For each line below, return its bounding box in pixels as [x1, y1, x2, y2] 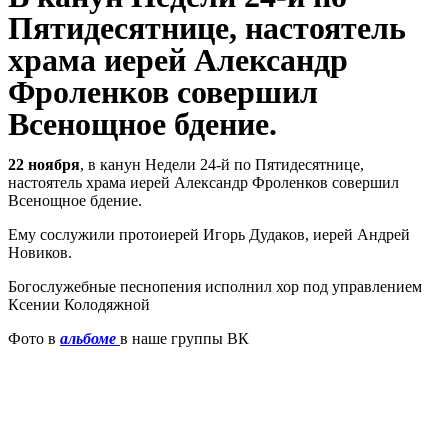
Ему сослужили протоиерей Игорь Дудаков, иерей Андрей [8, 226, 410, 243]
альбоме [60, 330, 116, 347]
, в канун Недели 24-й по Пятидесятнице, [80, 156, 364, 173]
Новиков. [8, 244, 72, 261]
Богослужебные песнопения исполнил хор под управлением [8, 278, 422, 295]
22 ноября [8, 156, 80, 173]
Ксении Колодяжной [8, 296, 150, 313]
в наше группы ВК [120, 330, 249, 347]
